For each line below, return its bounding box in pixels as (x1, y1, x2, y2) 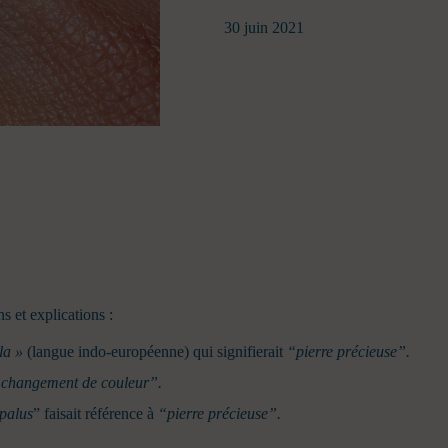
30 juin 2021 (224, 19, 304, 37)
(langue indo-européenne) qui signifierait (23, 343, 287, 361)
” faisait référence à (33, 405, 158, 423)
